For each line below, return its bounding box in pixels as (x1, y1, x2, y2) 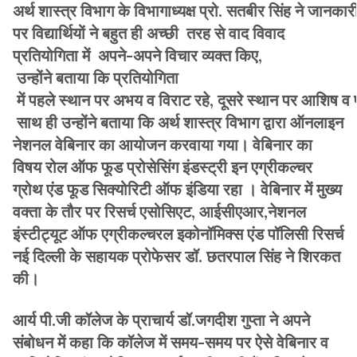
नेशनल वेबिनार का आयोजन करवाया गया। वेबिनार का (13, 134, 312, 155)
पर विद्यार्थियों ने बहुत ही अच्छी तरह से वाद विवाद (13, 22, 288, 43)
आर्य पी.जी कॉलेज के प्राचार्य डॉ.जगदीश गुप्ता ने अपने (13, 309, 310, 330)
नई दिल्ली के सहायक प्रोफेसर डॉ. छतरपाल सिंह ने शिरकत (13, 245, 340, 266)
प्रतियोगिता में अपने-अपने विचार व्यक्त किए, (13, 45, 262, 65)
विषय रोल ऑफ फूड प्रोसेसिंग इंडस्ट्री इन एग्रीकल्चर (13, 156, 312, 177)
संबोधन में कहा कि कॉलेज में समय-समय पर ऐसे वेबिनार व (13, 331, 328, 352)
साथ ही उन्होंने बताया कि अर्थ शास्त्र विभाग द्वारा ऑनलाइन (13, 112, 343, 132)
